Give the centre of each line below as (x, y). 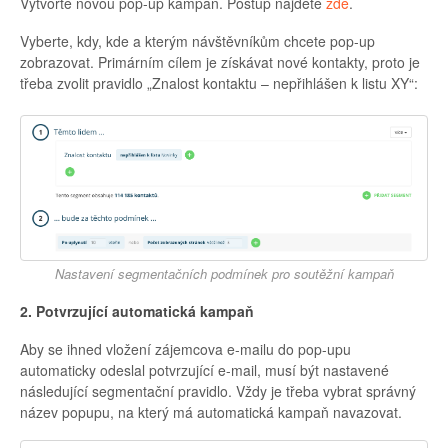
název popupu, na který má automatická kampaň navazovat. (211, 411)
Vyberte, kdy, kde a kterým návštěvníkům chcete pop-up (197, 40)
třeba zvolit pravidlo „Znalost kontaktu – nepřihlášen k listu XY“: (219, 82)
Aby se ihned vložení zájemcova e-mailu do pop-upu (185, 348)
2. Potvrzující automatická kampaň (137, 310)
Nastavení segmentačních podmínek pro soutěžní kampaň (224, 273)
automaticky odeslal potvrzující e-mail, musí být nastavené (204, 369)
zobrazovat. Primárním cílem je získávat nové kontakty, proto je (220, 61)
